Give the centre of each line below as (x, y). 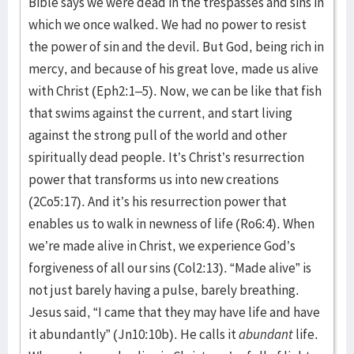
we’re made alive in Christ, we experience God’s (162, 245)
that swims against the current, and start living (160, 113)
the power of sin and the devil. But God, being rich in (176, 46)
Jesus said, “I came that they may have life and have (174, 312)
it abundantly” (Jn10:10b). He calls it (134, 334)
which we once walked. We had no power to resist (168, 24)
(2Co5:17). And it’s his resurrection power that (158, 201)
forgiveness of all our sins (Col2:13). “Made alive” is (170, 267)
